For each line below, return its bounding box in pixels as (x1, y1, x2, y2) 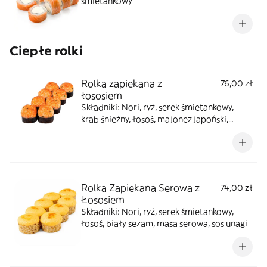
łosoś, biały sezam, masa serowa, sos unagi (81, 218, 247, 229)
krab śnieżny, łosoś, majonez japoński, (81, 114, 228, 125)
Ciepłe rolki (10, 43, 83, 59)
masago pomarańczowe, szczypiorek (81, 126, 225, 136)
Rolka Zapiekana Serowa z (81, 182, 200, 194)
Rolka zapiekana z (81, 77, 162, 89)
